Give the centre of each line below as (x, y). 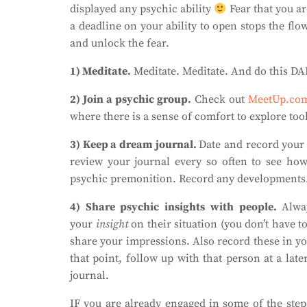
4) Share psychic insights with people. (176, 207)
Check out (220, 99)
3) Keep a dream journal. (135, 145)
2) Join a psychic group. (131, 99)
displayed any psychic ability (142, 9)
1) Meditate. (100, 71)
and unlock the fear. (120, 43)
